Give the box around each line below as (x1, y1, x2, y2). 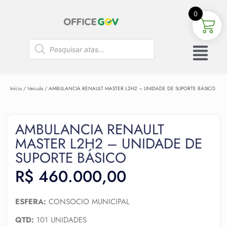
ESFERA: (15, 196, 46, 207)
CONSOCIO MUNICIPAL (46, 196, 130, 207)
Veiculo (27, 85, 43, 93)
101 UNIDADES (34, 214, 87, 225)
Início (10, 85, 22, 93)
